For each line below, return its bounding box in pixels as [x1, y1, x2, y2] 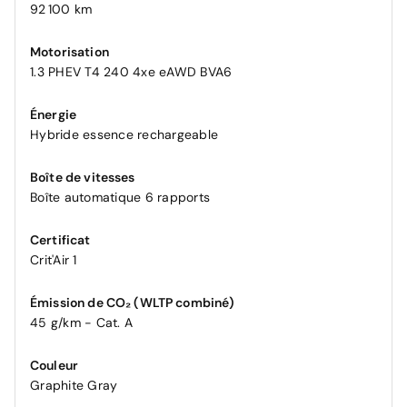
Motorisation [30, 44, 109, 61]
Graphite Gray [30, 377, 118, 394]
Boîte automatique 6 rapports [30, 189, 210, 206]
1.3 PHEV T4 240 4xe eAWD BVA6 [30, 64, 233, 81]
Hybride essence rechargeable [30, 126, 218, 144]
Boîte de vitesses [30, 169, 135, 186]
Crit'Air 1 [30, 252, 77, 269]
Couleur [30, 357, 79, 374]
